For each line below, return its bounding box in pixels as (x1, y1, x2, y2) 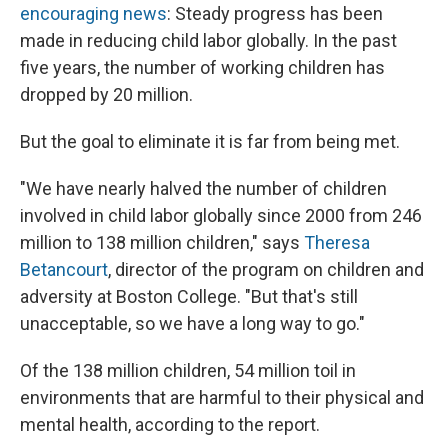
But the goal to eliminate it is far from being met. (20, 131, 400, 153)
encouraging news (20, 3, 167, 25)
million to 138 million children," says (20, 232, 304, 254)
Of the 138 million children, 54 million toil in (20, 360, 356, 382)
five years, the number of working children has (20, 57, 385, 79)
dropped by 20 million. (20, 84, 193, 106)
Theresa (304, 232, 370, 254)
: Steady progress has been (167, 3, 383, 25)
